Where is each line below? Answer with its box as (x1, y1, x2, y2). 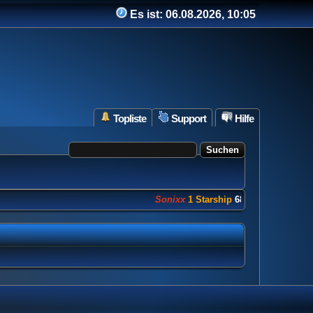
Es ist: (130, 8, 163, 20)
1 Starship (175, 194, 220, 205)
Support (169, 112, 206, 124)
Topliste (111, 112, 146, 124)
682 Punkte (222, 194, 270, 205)
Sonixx (143, 194, 173, 205)
